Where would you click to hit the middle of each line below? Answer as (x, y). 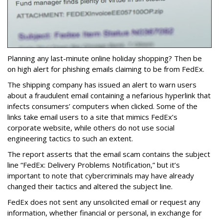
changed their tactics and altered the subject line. (91, 186)
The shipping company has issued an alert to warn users (102, 85)
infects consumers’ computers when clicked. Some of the (102, 106)
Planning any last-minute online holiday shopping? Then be (105, 58)
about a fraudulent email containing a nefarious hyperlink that (109, 96)
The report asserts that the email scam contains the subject (109, 154)
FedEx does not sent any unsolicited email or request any (104, 202)
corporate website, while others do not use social (91, 128)
